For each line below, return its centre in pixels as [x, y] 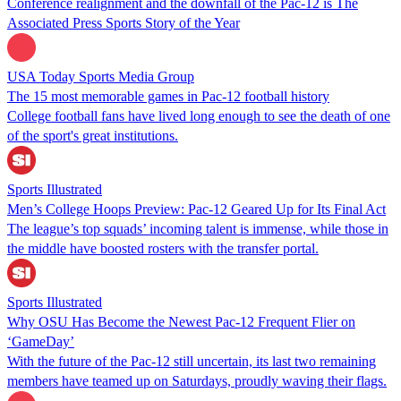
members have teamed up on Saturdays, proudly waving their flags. [197, 380]
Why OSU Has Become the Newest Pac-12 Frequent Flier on [181, 321]
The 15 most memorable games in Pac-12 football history [168, 96]
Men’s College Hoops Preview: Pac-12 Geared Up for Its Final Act [196, 209]
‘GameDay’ [41, 341]
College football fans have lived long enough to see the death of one [199, 115]
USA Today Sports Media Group [101, 76]
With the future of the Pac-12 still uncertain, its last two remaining [192, 361]
